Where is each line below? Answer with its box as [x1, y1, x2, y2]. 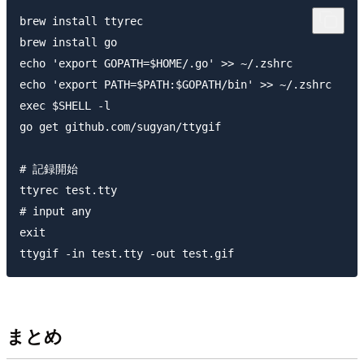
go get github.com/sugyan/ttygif [19, 119, 221, 133]
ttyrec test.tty [19, 183, 117, 197]
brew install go [19, 35, 117, 49]
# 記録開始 [19, 162, 78, 175]
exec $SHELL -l [19, 98, 110, 112]
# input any [19, 204, 91, 218]
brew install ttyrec [19, 14, 143, 28]
